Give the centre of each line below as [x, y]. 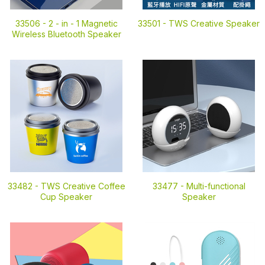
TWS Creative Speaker [214, 23]
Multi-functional [216, 186]
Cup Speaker [66, 197]
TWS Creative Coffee [83, 186]
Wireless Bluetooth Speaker [66, 34]
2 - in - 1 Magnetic [83, 23]
